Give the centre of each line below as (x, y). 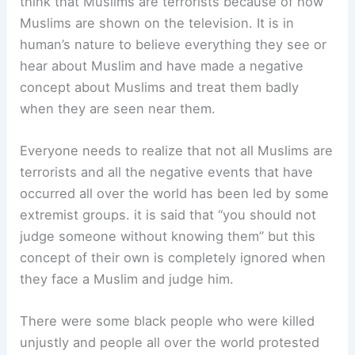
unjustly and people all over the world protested (170, 343)
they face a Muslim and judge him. (127, 279)
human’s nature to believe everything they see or (174, 44)
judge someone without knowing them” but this (168, 237)
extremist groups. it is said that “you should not (168, 215)
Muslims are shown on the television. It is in (157, 23)
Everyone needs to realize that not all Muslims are (177, 151)
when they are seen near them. (118, 108)
